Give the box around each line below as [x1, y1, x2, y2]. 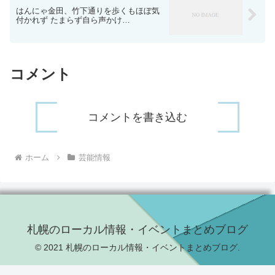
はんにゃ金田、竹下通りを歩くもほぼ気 [16, 6, 160, 15]
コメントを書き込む [87, 110, 187, 123]
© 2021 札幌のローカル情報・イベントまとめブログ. [35, 242, 240, 252]
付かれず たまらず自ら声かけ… [16, 15, 130, 25]
